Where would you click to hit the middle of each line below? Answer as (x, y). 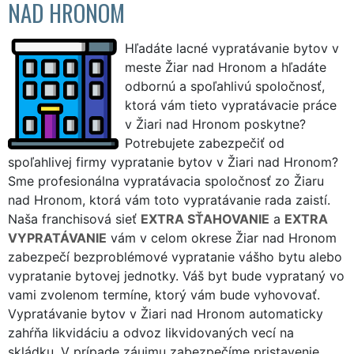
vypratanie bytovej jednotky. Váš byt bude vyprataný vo (176, 275)
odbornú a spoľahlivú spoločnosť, (225, 86)
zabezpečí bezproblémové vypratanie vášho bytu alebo (175, 256)
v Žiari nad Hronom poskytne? (215, 124)
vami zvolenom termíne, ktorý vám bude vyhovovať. (164, 294)
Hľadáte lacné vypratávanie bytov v (232, 48)
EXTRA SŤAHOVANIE (205, 218)
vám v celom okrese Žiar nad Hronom (222, 237)
